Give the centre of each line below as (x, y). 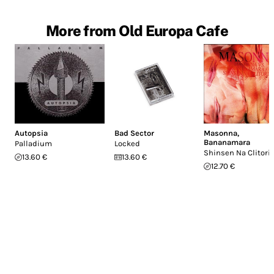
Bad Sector (134, 133)
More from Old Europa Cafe (137, 30)
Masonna (220, 133)
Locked (127, 144)
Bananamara (227, 143)
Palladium (33, 144)
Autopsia (31, 133)
